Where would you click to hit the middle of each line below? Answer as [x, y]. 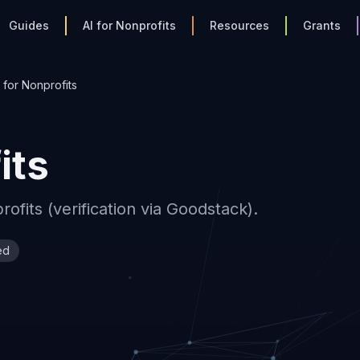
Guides [29, 25]
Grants [322, 25]
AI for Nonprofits [130, 25]
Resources [240, 25]
